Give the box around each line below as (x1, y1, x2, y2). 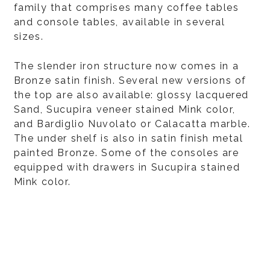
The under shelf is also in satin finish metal (13, 133, 243, 144)
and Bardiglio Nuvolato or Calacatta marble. (13, 118, 251, 130)
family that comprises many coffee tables (13, 2, 239, 13)
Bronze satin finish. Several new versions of (13, 75, 246, 86)
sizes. (13, 31, 44, 42)
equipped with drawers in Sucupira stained (13, 162, 240, 173)
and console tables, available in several (13, 16, 225, 28)
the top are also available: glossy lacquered (13, 89, 249, 101)
